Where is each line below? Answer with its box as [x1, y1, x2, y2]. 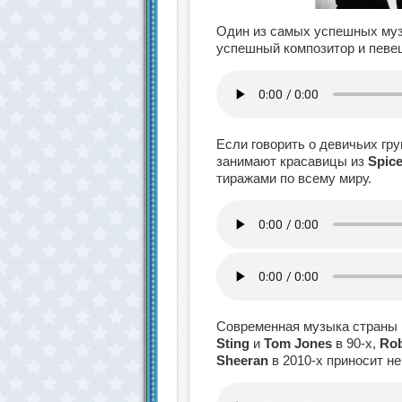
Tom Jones [264, 336, 332, 351]
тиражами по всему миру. [216, 170, 371, 186]
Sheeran [216, 353, 268, 368]
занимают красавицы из [216, 153, 368, 169]
